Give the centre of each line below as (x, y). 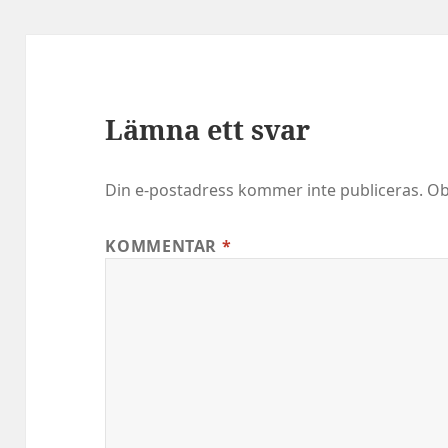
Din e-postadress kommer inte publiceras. (264, 189)
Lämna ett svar (208, 129)
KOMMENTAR (163, 245)
